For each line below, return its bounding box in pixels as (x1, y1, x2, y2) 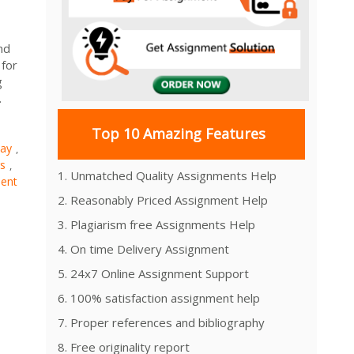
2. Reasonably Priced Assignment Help (58, 191, 268, 208)
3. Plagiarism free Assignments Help (58, 216, 255, 232)
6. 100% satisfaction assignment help (58, 289, 260, 306)
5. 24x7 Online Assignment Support (58, 265, 249, 281)
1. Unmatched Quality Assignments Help (58, 167, 277, 183)
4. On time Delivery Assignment (58, 240, 229, 257)
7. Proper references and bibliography (58, 314, 265, 330)
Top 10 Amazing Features (91, 124, 265, 144)
